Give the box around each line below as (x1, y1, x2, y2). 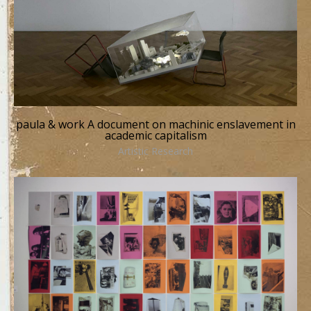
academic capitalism (104, 127, 207, 143)
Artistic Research (118, 144, 193, 158)
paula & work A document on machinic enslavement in (15, 116, 296, 132)
